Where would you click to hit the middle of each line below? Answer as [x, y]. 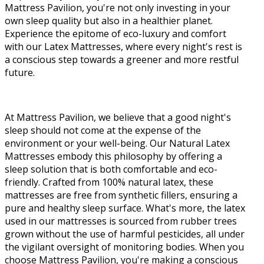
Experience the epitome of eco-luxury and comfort [115, 33]
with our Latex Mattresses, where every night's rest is [123, 46]
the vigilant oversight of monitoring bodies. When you [124, 247]
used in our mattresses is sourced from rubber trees [121, 221]
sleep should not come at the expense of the [103, 130]
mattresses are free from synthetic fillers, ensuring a [121, 195]
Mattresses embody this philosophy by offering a [113, 156]
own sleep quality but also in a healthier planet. [109, 20]
